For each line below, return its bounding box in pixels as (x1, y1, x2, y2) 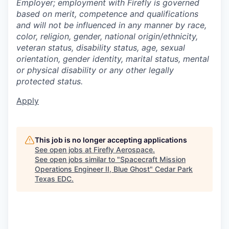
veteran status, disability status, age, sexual (16, 42, 185, 53)
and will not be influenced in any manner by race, (16, 20, 207, 30)
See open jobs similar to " (35, 155, 120, 164)
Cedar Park (155, 165, 193, 173)
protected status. (16, 76, 83, 86)
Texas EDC (35, 174, 72, 183)
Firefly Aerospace (94, 145, 153, 154)
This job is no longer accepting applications (35, 135, 187, 144)
